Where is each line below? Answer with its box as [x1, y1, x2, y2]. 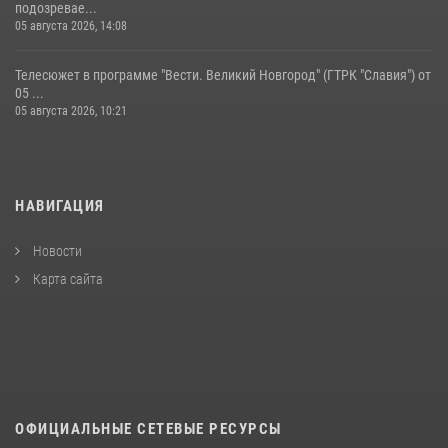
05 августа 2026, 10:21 [15, 103, 127, 118]
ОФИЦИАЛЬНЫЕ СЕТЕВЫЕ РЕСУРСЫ [15, 419, 282, 438]
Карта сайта [30, 270, 103, 287]
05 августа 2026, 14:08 [15, 18, 127, 33]
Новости [30, 242, 82, 259]
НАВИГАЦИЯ [15, 196, 105, 215]
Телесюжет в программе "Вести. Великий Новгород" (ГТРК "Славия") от [15, 66, 431, 83]
